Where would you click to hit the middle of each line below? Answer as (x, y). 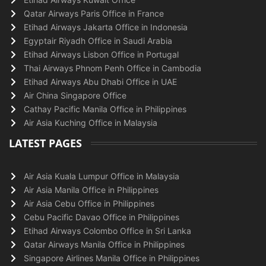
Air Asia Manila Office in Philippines (91, 190)
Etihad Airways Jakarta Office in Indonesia (106, 27)
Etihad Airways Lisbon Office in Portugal (101, 54)
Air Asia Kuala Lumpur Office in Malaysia (102, 176)
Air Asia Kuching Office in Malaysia (91, 123)
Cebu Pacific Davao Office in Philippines (102, 217)
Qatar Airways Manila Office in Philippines (104, 244)
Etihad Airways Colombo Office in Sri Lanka (107, 231)
